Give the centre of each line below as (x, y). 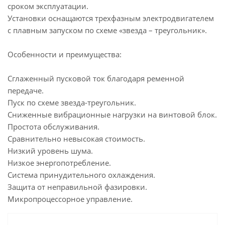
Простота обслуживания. (53, 127)
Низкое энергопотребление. (59, 163)
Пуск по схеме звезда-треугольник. (72, 102)
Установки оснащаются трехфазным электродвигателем (111, 18)
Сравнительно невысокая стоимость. (76, 139)
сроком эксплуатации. (48, 6)
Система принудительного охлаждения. (81, 175)
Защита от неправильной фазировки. (77, 187)
